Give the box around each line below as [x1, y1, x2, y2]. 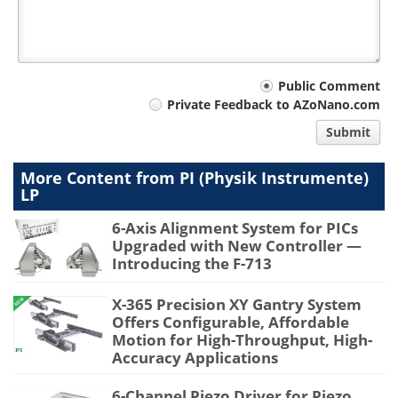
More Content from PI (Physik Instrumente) [20, 167, 369, 189]
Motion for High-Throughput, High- [112, 330, 372, 351]
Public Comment [278, 77, 380, 95]
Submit [326, 123, 370, 141]
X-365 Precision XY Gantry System [112, 294, 362, 315]
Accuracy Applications [112, 347, 278, 369]
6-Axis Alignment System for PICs [112, 218, 358, 239]
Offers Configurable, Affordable [112, 312, 349, 333]
